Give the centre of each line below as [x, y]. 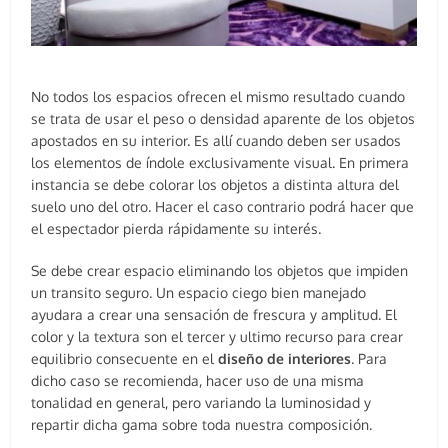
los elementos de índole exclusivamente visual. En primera [220, 163]
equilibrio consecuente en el [125, 359]
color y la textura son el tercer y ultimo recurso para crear [217, 337]
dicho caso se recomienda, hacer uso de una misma [198, 381]
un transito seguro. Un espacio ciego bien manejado [199, 293]
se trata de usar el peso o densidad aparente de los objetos [223, 119]
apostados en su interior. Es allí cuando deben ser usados [216, 141]
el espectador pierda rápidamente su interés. [176, 229]
